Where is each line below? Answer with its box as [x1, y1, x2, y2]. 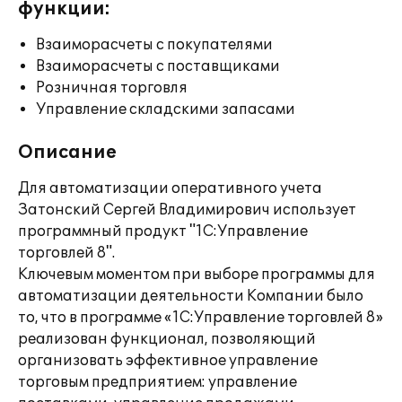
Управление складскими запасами [36, 100, 295, 118]
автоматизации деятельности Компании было [18, 287, 363, 305]
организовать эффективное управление [18, 352, 318, 370]
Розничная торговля [36, 79, 188, 97]
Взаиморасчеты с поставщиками [36, 57, 280, 75]
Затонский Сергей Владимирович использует [18, 201, 356, 219]
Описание [18, 142, 117, 163]
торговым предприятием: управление [18, 373, 297, 391]
